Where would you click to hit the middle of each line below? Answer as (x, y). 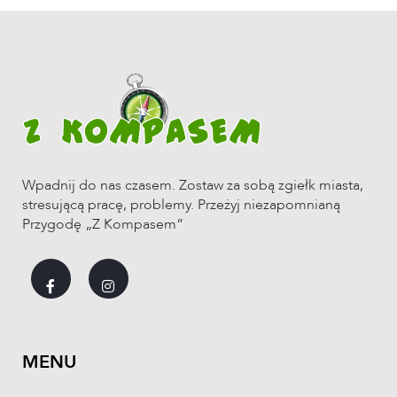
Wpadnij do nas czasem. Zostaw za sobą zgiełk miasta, (193, 186)
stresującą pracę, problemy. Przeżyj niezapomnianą (181, 205)
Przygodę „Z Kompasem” (103, 225)
